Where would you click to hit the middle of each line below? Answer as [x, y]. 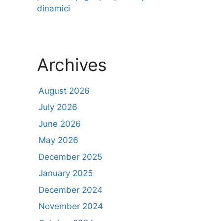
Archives [72, 64]
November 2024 [71, 206]
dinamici [54, 8]
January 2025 [66, 173]
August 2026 [64, 91]
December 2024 [71, 190]
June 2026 [60, 124]
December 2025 [70, 157]
